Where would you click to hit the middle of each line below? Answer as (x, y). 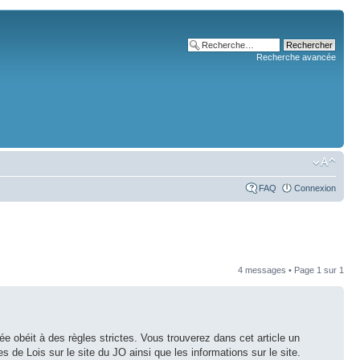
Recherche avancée (296, 57)
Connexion (315, 188)
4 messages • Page (277, 270)
